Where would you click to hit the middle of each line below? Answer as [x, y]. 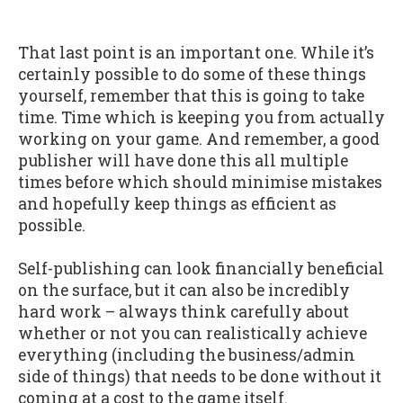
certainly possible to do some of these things [192, 74]
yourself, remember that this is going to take [191, 95]
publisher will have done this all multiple [183, 160]
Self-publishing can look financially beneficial [201, 269]
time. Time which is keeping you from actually [201, 117]
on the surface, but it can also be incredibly [184, 291]
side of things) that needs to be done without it [200, 377]
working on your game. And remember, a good [199, 139]
